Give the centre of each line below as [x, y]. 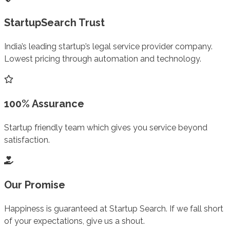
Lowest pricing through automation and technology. [103, 59]
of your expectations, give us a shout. [74, 221]
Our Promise [35, 185]
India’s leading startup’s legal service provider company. [108, 46]
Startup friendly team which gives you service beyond [106, 127]
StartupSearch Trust [54, 22]
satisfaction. [27, 140]
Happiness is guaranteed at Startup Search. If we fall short [114, 208]
